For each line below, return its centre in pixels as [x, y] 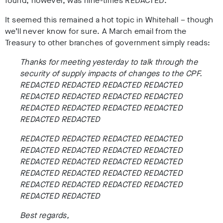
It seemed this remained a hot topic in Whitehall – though [109, 20]
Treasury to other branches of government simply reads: [108, 43]
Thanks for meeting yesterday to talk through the [109, 62]
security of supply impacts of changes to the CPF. [111, 74]
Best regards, [45, 216]
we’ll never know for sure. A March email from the [96, 31]
